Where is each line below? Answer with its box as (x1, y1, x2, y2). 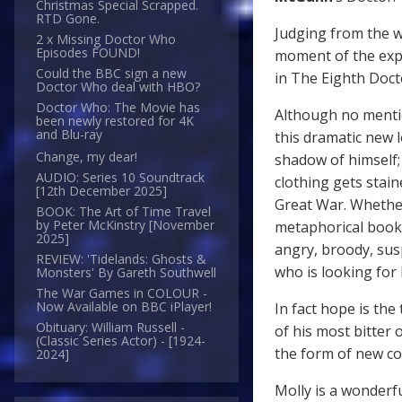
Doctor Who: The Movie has (36, 99, 200, 117)
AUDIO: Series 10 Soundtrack (36, 169, 205, 187)
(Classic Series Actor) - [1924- (36, 332, 205, 350)
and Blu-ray (36, 126, 102, 144)
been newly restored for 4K (36, 112, 194, 130)
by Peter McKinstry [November (36, 216, 214, 234)
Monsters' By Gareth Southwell (36, 264, 216, 282)
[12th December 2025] (36, 182, 167, 200)
